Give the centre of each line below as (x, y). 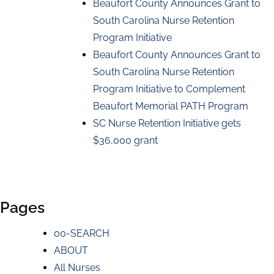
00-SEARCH (82, 233)
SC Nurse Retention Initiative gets (167, 123)
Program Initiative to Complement (169, 89)
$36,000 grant (125, 140)
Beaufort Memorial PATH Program (171, 106)
